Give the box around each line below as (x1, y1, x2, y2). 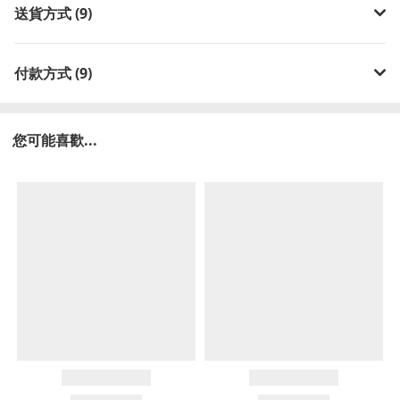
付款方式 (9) (14, 62, 92, 83)
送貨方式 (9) (14, 3, 92, 23)
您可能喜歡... (12, 130, 97, 150)
